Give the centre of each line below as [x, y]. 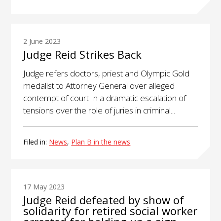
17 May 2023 [44, 187]
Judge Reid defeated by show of [104, 200]
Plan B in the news [101, 142]
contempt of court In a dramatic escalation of [105, 98]
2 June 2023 [42, 41]
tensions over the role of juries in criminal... [99, 110]
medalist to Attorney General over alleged [99, 85]
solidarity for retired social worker [110, 211]
